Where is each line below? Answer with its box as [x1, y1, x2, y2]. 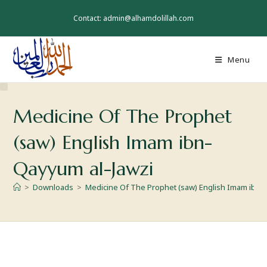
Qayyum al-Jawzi [13, 157, 154, 181]
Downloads [33, 182, 74, 193]
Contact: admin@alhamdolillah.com [73, 13, 194, 23]
